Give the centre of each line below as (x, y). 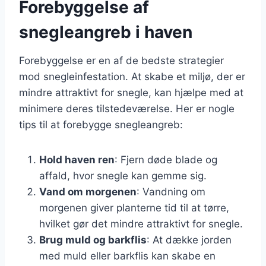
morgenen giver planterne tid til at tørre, (134, 208)
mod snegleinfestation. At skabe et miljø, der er (132, 76)
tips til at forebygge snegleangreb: (101, 124)
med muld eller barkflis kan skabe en (127, 256)
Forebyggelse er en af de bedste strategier (121, 60)
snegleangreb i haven (106, 32)
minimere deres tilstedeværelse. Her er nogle (127, 108)
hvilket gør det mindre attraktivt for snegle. (141, 224)
